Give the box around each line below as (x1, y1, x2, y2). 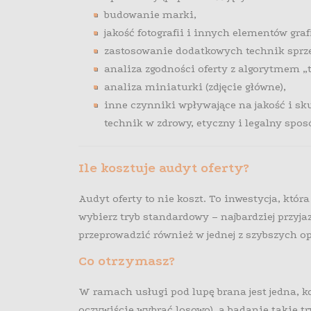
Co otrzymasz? (78, 253, 175, 269)
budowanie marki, (104, 8, 197, 22)
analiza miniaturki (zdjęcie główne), (104, 81, 287, 94)
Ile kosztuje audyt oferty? (78, 160, 249, 176)
